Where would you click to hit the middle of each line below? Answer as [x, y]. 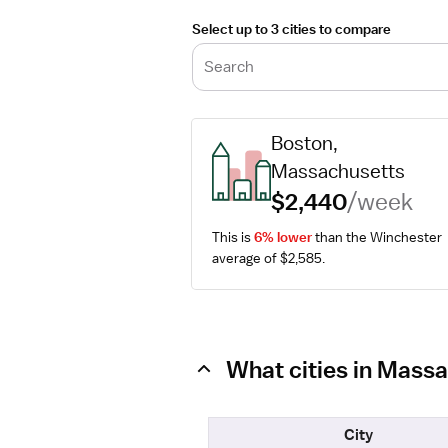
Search [229, 67]
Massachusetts [338, 171]
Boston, [305, 143]
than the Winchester [377, 237]
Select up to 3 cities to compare [291, 29]
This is [233, 237]
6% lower [283, 237]
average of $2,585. [268, 258]
